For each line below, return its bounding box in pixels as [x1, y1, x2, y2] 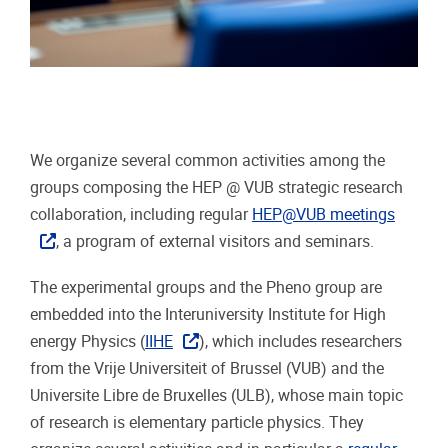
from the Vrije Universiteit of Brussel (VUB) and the [30, 358, 384, 378]
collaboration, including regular [30, 204, 252, 224]
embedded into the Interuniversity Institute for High [30, 304, 386, 324]
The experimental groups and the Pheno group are [30, 277, 382, 297]
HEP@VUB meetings [252, 204, 395, 224]
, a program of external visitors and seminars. [56, 231, 375, 251]
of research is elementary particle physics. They [30, 412, 364, 432]
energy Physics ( [30, 331, 145, 351]
